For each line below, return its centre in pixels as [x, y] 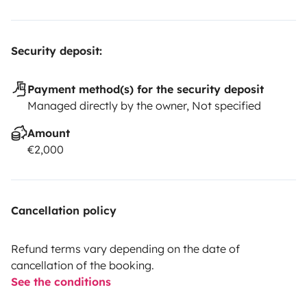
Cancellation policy [64, 210]
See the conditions [61, 281]
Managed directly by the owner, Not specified [144, 105]
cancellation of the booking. [83, 265]
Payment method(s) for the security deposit [146, 89]
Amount [49, 133]
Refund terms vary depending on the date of [125, 248]
